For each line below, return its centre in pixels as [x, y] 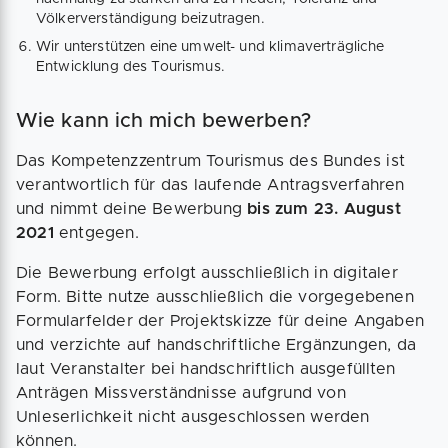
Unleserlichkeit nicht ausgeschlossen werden [193, 417]
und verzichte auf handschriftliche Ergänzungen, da [216, 345]
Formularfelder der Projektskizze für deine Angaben [220, 321]
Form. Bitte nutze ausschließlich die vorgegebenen [215, 297]
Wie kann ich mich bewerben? [163, 121]
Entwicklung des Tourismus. [130, 67]
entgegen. [99, 233]
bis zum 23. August [324, 209]
